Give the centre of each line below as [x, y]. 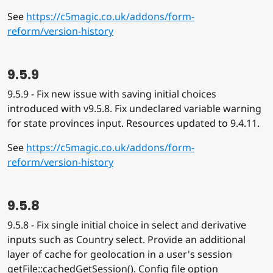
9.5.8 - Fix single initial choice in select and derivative [127, 225]
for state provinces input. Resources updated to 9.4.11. [133, 123]
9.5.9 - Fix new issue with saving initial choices [112, 94]
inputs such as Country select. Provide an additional [126, 240]
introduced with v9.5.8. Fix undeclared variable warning [134, 109]
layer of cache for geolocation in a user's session [120, 254]
